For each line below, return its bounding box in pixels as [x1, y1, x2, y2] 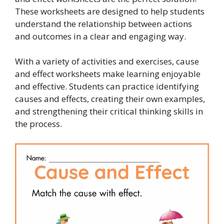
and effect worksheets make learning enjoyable [15, 68, 200, 79]
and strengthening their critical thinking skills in [15, 105, 203, 117]
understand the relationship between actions [15, 17, 192, 29]
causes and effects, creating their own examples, [15, 93, 205, 104]
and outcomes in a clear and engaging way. [15, 30, 186, 42]
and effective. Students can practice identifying [15, 80, 199, 92]
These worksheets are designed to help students [15, 5, 204, 17]
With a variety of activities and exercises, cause [15, 55, 199, 67]
